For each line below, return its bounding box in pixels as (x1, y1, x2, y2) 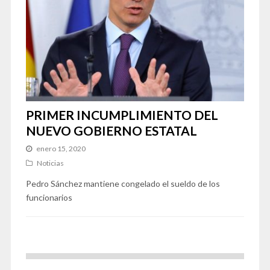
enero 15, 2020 (36, 143, 86, 153)
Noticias (36, 158, 64, 168)
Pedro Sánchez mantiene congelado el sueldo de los (25, 178, 220, 189)
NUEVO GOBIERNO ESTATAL (25, 122, 197, 138)
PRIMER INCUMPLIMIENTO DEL (25, 107, 218, 122)
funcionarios (25, 192, 72, 202)
